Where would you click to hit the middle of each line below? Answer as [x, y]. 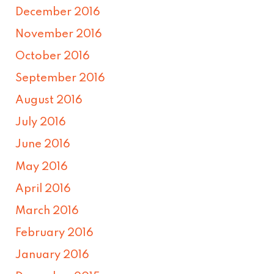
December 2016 [58, 12]
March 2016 [47, 211]
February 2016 [55, 233]
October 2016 [53, 57]
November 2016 [59, 34]
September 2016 [61, 79]
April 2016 [43, 189]
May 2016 [42, 167]
